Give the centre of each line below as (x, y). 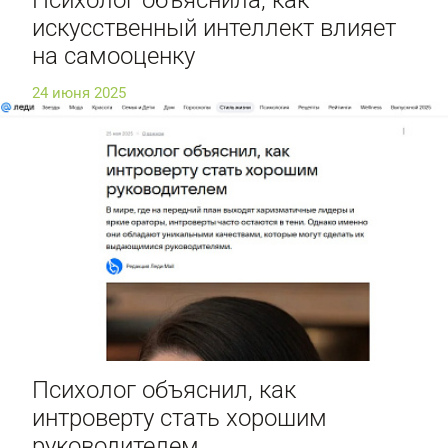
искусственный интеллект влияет (214, 27)
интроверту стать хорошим (179, 417)
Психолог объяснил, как (164, 389)
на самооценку (113, 55)
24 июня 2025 (79, 92)
